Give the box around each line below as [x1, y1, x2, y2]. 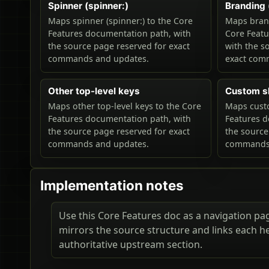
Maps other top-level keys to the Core [48, 100, 201, 112]
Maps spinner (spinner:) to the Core [48, 15, 193, 27]
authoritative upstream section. [59, 238, 202, 252]
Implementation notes [40, 177, 184, 194]
